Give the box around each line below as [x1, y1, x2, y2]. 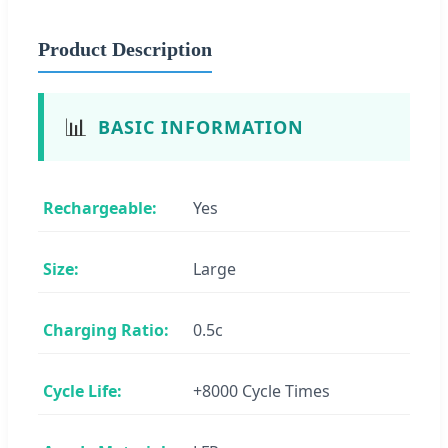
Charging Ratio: [43, 318, 169, 341]
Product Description [38, 37, 212, 60]
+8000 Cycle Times [193, 379, 330, 402]
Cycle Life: [43, 379, 122, 402]
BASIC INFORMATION [98, 114, 304, 139]
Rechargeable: [43, 196, 157, 219]
